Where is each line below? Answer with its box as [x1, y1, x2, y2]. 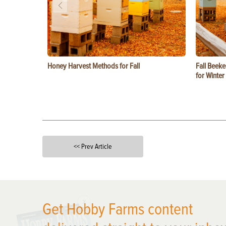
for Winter [196, 71, 224, 81]
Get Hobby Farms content [42, 200, 193, 219]
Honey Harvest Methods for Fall [47, 61, 140, 71]
